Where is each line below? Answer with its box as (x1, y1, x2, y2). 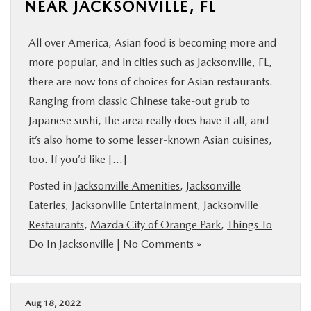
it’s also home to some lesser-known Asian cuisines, (28, 133, 272, 146)
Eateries (28, 199, 65, 212)
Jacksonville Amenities (74, 179, 180, 192)
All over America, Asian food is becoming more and (28, 36, 276, 49)
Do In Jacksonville (28, 237, 114, 251)
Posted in (28, 179, 74, 192)
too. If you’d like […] (28, 153, 127, 166)
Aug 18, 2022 (25, 298, 81, 308)
